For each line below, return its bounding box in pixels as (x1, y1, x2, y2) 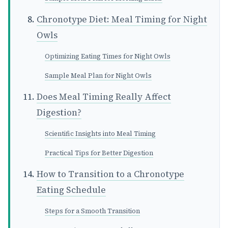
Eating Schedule (37, 184, 106, 196)
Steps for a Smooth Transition (45, 207, 140, 216)
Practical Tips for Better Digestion (45, 149, 153, 158)
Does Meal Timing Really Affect (37, 91, 171, 103)
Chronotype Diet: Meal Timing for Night (37, 13, 207, 26)
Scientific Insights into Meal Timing (45, 129, 156, 138)
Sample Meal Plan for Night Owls (45, 71, 152, 80)
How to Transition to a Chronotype (37, 168, 184, 181)
